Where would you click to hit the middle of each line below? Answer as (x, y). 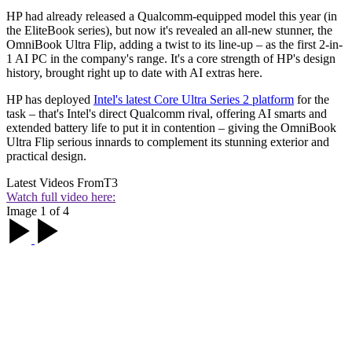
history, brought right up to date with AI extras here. (134, 72)
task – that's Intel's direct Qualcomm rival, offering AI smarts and (167, 113)
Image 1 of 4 (38, 211)
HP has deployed (50, 99)
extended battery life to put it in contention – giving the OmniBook (171, 127)
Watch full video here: (61, 196)
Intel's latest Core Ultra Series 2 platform (194, 99)
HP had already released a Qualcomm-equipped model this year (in (172, 16)
